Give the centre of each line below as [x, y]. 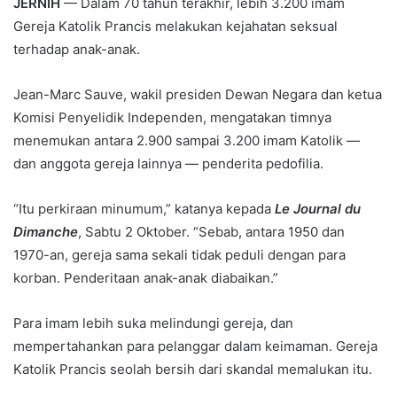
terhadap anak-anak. [77, 49]
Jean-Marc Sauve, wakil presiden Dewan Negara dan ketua [198, 94]
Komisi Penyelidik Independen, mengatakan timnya [172, 117]
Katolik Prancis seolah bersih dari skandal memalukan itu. [193, 369]
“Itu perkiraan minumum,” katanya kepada [144, 208]
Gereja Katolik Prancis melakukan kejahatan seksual [175, 26]
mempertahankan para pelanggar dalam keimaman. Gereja [195, 346]
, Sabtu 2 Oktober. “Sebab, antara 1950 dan [211, 231]
